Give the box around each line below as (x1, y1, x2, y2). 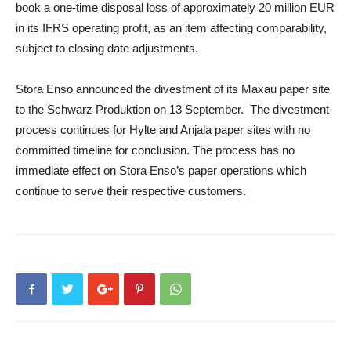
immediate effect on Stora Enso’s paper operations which (16, 163, 306, 177)
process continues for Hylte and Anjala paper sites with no (16, 122, 310, 136)
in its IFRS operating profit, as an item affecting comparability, (16, 20, 327, 34)
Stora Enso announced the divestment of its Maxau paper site (16, 81, 330, 96)
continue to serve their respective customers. (16, 183, 246, 197)
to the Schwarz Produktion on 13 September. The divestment (16, 102, 329, 116)
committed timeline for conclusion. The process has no (16, 143, 295, 157)
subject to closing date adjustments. (16, 41, 198, 55)
